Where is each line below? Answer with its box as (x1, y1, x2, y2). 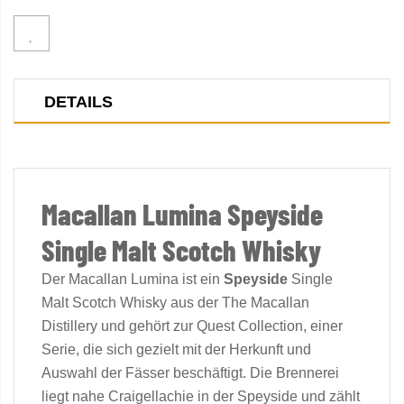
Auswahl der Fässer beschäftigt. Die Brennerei (41, 365, 339, 381)
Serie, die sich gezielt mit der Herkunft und (41, 342, 311, 357)
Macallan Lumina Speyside (41, 197, 323, 231)
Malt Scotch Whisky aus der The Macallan (41, 295, 309, 310)
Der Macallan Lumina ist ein (41, 271, 224, 287)
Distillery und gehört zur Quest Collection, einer (41, 318, 343, 334)
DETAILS (44, 93, 113, 111)
